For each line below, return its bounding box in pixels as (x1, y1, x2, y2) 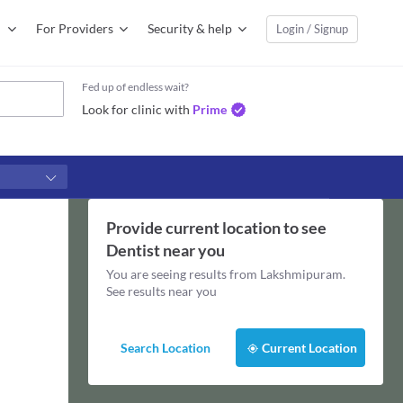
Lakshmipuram (259, 266, 343, 282)
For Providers (36, 21, 113, 36)
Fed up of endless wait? (82, 80, 189, 94)
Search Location (120, 340, 210, 355)
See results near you (105, 283, 217, 299)
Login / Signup (276, 22, 348, 36)
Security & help (148, 21, 232, 36)
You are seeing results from (105, 266, 260, 282)
